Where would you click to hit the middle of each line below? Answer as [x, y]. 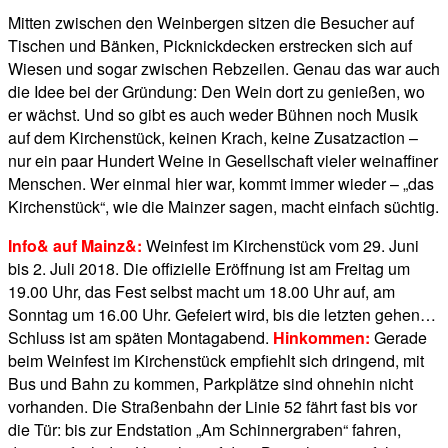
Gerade [400, 338]
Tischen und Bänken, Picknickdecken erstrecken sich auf [210, 46]
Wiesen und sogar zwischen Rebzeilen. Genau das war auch [224, 69]
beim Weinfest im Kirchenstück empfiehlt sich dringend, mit [216, 361]
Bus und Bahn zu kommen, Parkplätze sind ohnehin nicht [210, 384]
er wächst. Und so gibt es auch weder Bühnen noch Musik [213, 115]
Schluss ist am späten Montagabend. [140, 338]
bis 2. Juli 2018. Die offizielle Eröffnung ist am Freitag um [209, 269]
